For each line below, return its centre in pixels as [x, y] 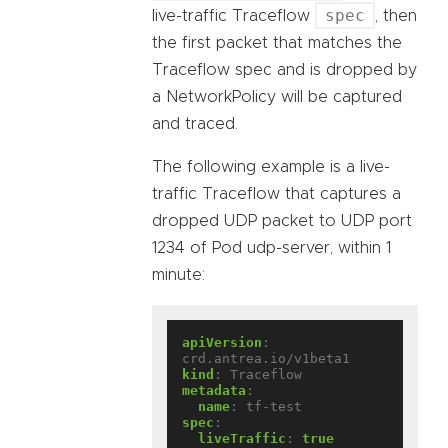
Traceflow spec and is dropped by [284, 69]
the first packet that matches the [277, 42]
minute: [178, 274]
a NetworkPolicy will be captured [277, 96]
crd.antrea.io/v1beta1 [266, 358]
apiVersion [222, 342]
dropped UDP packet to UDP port [282, 220]
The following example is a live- [271, 166]
